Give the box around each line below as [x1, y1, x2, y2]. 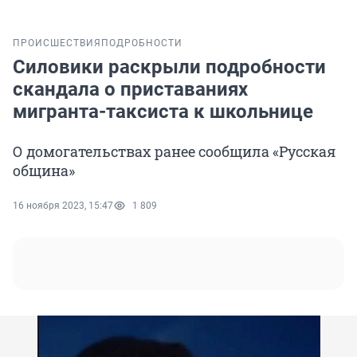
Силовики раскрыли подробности [13, 56, 326, 79]
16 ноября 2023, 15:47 [13, 200, 113, 212]
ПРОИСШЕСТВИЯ [13, 37, 101, 49]
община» [13, 161, 75, 181]
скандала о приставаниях [13, 78, 248, 101]
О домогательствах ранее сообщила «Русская [13, 142, 335, 162]
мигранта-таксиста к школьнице [13, 100, 313, 124]
